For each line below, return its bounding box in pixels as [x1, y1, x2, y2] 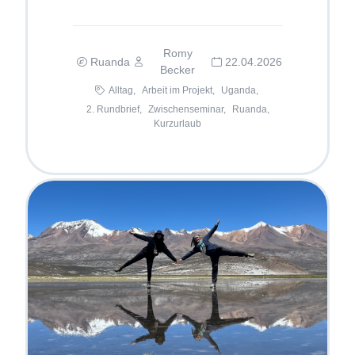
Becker [160, 63, 195, 77]
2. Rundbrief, [86, 104, 142, 116]
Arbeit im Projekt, [141, 85, 215, 97]
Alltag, [108, 85, 136, 97]
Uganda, [220, 85, 258, 97]
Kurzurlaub [154, 118, 201, 130]
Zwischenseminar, [147, 104, 226, 116]
